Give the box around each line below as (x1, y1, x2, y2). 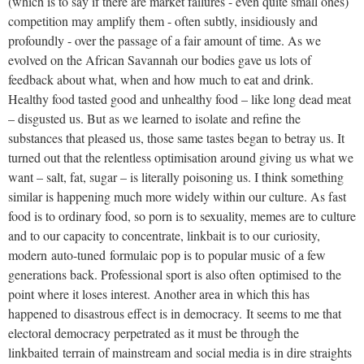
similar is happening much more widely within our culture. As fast (8, 187, 346, 205)
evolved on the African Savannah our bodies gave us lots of (8, 50, 311, 68)
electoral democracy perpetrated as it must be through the (8, 323, 299, 341)
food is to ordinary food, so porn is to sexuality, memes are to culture (8, 206, 356, 224)
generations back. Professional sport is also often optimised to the (8, 265, 341, 283)
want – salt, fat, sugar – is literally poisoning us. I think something (8, 167, 344, 185)
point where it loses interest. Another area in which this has (8, 284, 310, 302)
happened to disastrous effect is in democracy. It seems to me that (8, 304, 341, 322)
